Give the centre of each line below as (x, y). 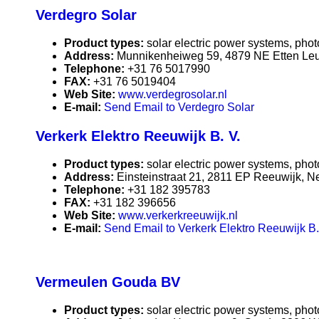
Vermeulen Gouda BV (108, 282)
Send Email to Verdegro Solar (179, 108)
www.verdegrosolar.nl (173, 95)
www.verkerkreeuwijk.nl (178, 216)
